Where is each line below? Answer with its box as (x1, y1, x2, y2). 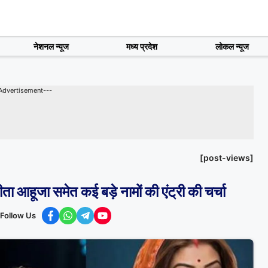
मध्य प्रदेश (126, 41, 158, 51)
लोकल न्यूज (215, 41, 249, 51)
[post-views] (200, 153, 254, 163)
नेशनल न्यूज (33, 41, 69, 51)
